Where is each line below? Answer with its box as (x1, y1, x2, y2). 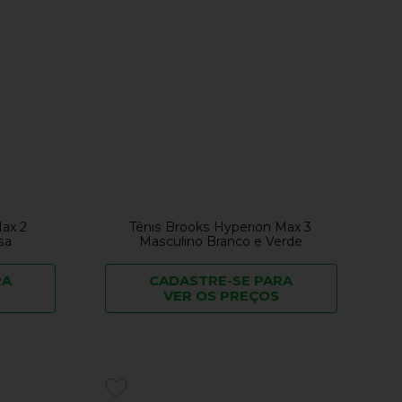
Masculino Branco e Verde (139, 233, 303, 250)
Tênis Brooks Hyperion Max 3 (130, 219, 312, 236)
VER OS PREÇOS (162, 287, 279, 305)
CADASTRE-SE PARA (149, 272, 293, 290)
